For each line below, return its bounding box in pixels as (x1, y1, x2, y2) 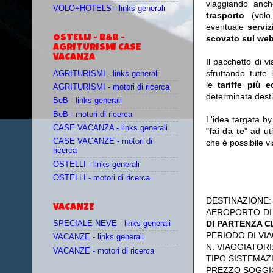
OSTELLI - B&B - (53, 33, 125, 43)
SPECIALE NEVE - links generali (53, 219, 171, 229)
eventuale (206, 22, 247, 32)
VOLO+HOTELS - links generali (53, 4, 165, 13)
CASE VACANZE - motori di (53, 137, 152, 146)
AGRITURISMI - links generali (53, 69, 159, 78)
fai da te (209, 126, 244, 136)
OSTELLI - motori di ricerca (53, 173, 150, 182)
